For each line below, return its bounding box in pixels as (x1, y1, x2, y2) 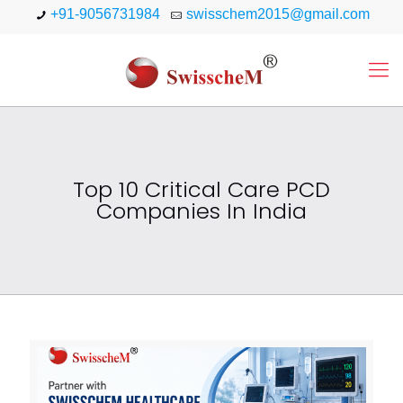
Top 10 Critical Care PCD (73, 175, 330, 204)
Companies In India (96, 196, 307, 226)
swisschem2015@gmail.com (185, 6, 370, 22)
